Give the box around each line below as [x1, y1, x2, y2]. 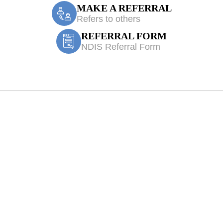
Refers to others [76, 13, 140, 24]
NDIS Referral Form [81, 41, 160, 52]
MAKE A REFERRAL [76, 2, 172, 13]
